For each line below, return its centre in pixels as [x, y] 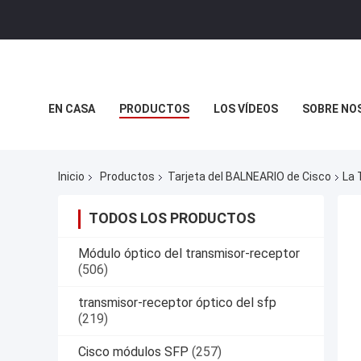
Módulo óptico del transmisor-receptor [189, 254]
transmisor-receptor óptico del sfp [177, 303]
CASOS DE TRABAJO [103, 145]
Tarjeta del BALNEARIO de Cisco [249, 177]
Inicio [71, 177]
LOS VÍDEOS [246, 109]
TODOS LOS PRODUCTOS [172, 218]
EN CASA [72, 109]
